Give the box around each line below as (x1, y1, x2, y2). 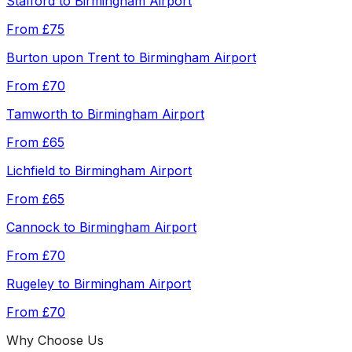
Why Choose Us (6, 332, 104, 349)
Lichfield (6, 163, 55, 179)
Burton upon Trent (6, 49, 119, 66)
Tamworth (6, 106, 68, 123)
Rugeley (6, 276, 54, 292)
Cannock (6, 219, 60, 236)
